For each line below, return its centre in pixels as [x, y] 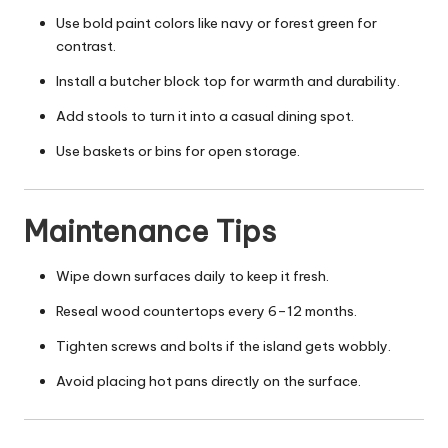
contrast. [86, 45]
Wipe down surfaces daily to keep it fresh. [192, 276]
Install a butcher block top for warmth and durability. [228, 80]
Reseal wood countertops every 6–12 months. [206, 311]
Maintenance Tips [150, 232]
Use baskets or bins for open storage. [178, 150]
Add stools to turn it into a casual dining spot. [205, 115]
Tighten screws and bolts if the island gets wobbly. [223, 346]
